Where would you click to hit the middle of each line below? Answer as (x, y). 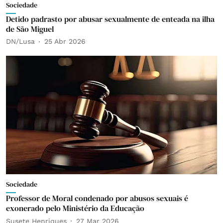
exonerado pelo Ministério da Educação (75, 208)
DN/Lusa (20, 41)
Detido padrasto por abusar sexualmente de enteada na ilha (110, 19)
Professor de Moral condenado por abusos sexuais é (97, 198)
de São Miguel (30, 29)
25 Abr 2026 (65, 41)
